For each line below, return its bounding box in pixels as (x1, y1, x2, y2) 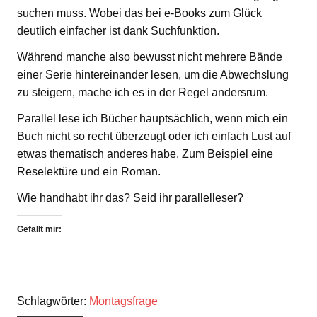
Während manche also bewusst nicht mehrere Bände (17, 50, 282, 63)
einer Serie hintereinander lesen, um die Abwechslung (17, 68, 289, 81)
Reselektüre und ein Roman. (17, 165, 161, 178)
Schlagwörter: (17, 294, 89, 307)
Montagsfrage (89, 294, 158, 307)
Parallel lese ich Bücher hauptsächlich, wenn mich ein (17, 112, 288, 125)
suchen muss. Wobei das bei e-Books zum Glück (17, 6, 262, 19)
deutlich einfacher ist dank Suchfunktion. (17, 24, 219, 37)
